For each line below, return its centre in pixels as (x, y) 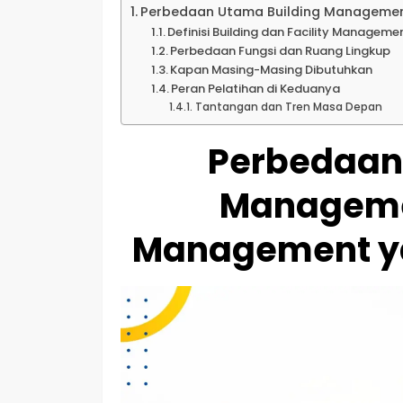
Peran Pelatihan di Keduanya (256, 88)
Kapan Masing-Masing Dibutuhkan (272, 69)
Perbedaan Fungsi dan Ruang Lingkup (281, 50)
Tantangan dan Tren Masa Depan (288, 107)
